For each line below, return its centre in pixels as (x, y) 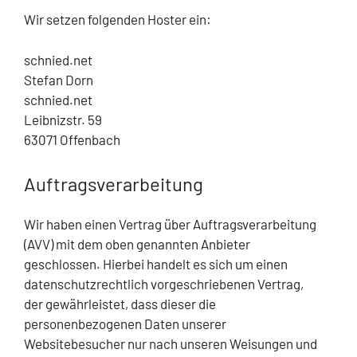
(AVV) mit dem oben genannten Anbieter (137, 244)
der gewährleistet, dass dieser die (120, 304)
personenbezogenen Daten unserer (125, 324)
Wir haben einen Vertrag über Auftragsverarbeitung (170, 224)
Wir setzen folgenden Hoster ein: (118, 20)
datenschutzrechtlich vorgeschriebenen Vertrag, (164, 284)
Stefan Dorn (59, 79)
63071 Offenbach (72, 139)
